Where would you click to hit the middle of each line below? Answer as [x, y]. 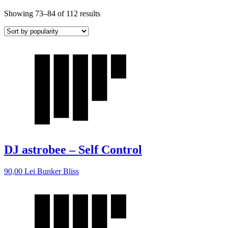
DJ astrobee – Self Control [73, 149]
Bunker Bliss [58, 171]
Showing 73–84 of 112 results [52, 13]
